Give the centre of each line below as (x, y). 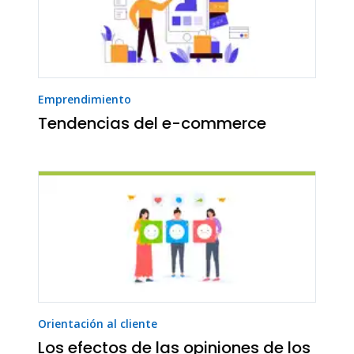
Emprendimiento (85, 99)
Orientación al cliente (98, 323)
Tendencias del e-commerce (152, 123)
